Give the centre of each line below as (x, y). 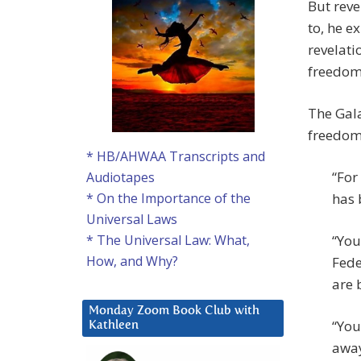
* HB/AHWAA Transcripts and (176, 157)
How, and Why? (132, 261)
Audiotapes (120, 178)
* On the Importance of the (168, 199)
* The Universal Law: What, (168, 241)
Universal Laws (132, 220)
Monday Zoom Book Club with (174, 311)
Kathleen (114, 326)
